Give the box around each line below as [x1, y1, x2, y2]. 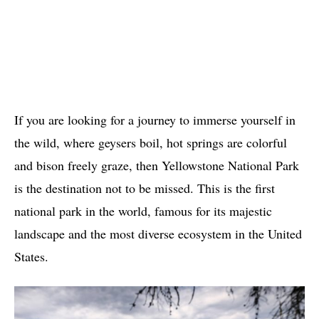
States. [14, 247, 48, 265]
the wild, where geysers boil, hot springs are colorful [14, 133, 287, 151]
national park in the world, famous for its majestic [14, 202, 272, 219]
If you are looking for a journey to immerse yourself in [14, 110, 296, 128]
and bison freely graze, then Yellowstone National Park [14, 156, 299, 174]
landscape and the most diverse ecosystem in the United [14, 224, 302, 242]
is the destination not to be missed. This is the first [14, 179, 275, 197]
